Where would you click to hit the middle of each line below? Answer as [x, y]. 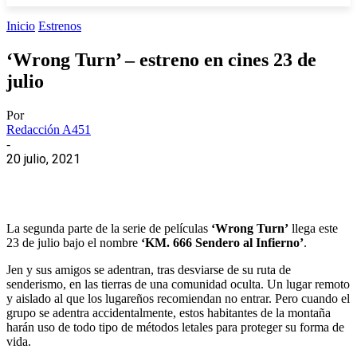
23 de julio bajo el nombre [74, 242]
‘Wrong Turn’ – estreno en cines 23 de [161, 59]
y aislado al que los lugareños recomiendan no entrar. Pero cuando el [178, 298]
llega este [313, 228]
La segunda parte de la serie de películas [109, 228]
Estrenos [60, 26]
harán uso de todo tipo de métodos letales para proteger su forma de [175, 327]
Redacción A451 [49, 129]
